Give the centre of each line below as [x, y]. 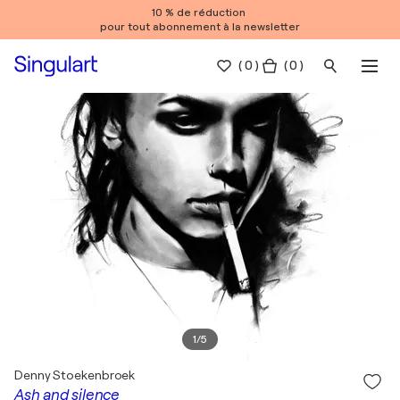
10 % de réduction [200, 12]
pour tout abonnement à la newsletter [200, 27]
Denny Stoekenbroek [75, 375]
